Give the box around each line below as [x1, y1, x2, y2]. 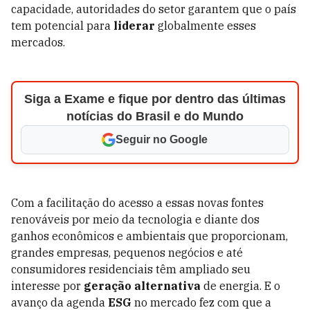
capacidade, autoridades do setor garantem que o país [11, 2, 296, 16]
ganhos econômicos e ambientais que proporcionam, [11, 229, 288, 243]
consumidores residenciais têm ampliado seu [11, 262, 250, 276]
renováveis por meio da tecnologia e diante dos [11, 212, 259, 226]
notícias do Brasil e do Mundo [66, 109, 244, 123]
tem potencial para [11, 19, 113, 33]
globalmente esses [155, 19, 256, 33]
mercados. [11, 35, 65, 49]
